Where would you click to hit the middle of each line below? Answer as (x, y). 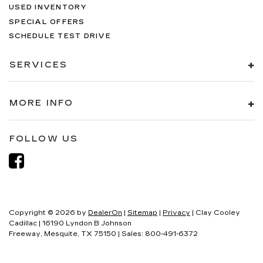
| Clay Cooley (215, 213)
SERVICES (38, 65)
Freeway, (26, 234)
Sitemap (142, 213)
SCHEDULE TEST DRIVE (60, 36)
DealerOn (105, 213)
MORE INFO (41, 103)
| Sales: (131, 234)
